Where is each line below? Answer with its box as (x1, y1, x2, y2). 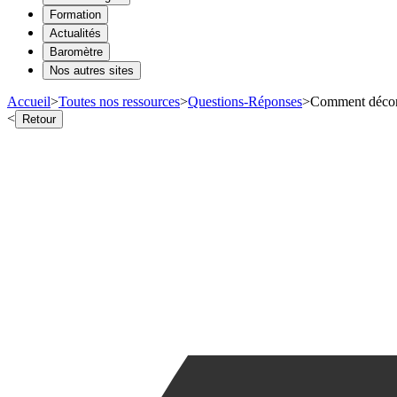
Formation (50, 7, 101, 21)
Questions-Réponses (188, 93, 302, 109)
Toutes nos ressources (58, 93, 180, 109)
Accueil (7, 93, 51, 109)
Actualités (50, 26, 101, 40)
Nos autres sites (50, 63, 134, 77)
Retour (22, 112, 56, 126)
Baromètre (50, 44, 103, 58)
